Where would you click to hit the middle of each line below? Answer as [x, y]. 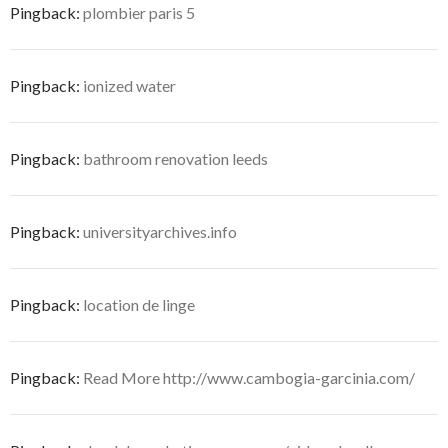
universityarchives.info [160, 231]
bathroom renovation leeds [175, 158]
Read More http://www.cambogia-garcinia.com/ [249, 377]
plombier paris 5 [139, 12]
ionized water [129, 85]
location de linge [139, 304]
